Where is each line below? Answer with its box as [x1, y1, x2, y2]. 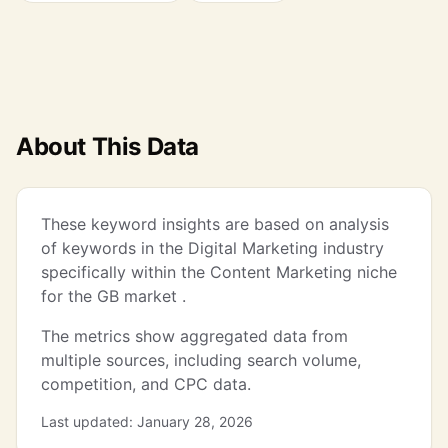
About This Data [16, 132, 199, 161]
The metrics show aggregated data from [41, 326, 348, 346]
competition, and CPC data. [41, 374, 251, 394]
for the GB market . [41, 286, 186, 306]
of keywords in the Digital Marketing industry [41, 238, 384, 258]
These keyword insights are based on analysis [41, 214, 389, 234]
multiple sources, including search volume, [41, 350, 361, 370]
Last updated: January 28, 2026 [41, 413, 253, 430]
